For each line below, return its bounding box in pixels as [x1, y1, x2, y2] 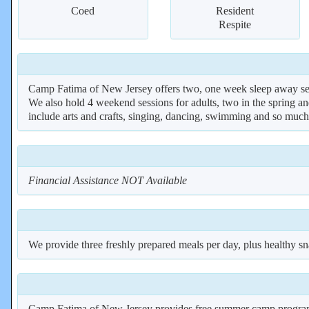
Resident [216, 5, 255, 17]
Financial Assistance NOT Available [28, 175, 187, 186]
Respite [219, 19, 252, 30]
